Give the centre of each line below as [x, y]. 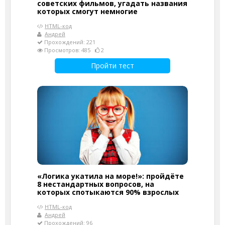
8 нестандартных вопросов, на [96, 184]
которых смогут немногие [87, 11]
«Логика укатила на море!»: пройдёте [110, 176]
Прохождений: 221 [69, 42]
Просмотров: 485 [69, 50]
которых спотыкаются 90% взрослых [108, 192]
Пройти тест [113, 65]
